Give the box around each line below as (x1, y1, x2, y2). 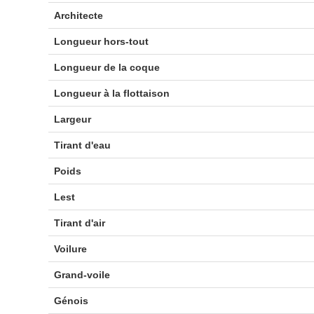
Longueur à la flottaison (53, 88, 170, 99)
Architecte (53, 10, 103, 21)
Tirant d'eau (53, 139, 111, 151)
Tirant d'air (53, 217, 105, 228)
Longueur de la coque (53, 62, 160, 73)
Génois (53, 295, 88, 306)
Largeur (53, 114, 91, 125)
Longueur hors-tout (53, 36, 149, 47)
